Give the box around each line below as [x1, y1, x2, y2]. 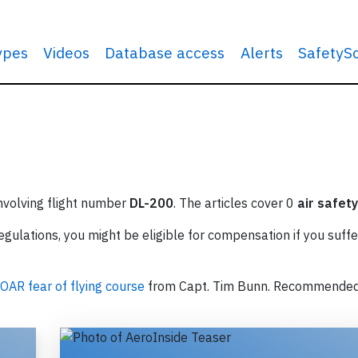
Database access [105, 42, 225, 62]
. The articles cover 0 [173, 195, 297, 211]
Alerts [240, 42, 283, 62]
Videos [43, 42, 90, 62]
